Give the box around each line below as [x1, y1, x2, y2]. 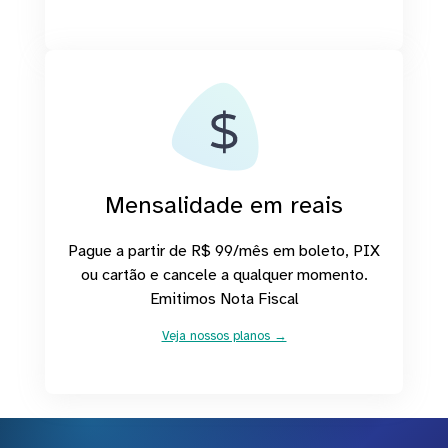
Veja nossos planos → [161, 328, 287, 345]
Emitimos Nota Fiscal [149, 289, 299, 310]
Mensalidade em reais [105, 190, 343, 221]
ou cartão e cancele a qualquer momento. [80, 265, 368, 286]
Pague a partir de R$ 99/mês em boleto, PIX [68, 241, 380, 262]
